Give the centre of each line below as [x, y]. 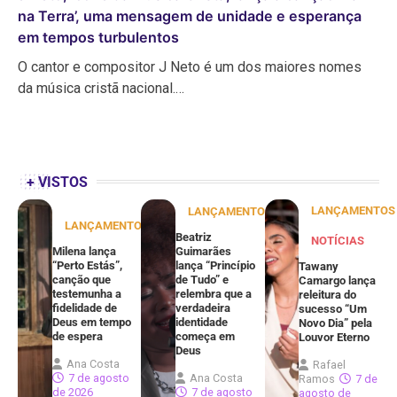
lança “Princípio [216, 265]
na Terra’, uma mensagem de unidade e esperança [190, 16]
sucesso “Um [333, 308]
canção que [81, 279]
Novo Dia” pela [336, 323]
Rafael [330, 364]
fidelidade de [84, 307]
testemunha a [86, 293]
